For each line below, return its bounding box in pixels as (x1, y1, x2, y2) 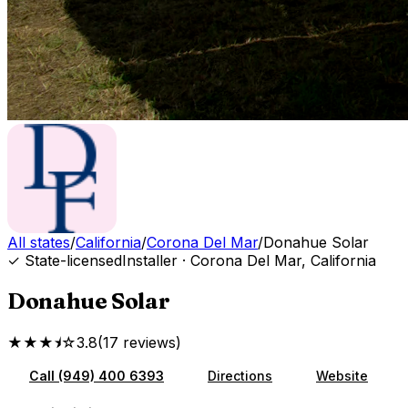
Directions (208, 367, 272, 383)
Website (316, 367, 368, 383)
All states (7, 233, 70, 251)
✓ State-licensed (7, 251, 122, 270)
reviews (123, 332, 176, 352)
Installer (122, 251, 178, 270)
